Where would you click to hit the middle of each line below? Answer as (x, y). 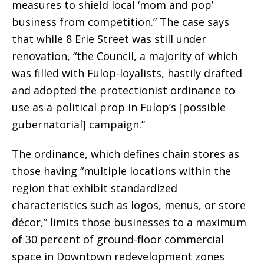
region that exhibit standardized (95, 188)
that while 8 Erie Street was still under (109, 39)
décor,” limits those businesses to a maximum (129, 222)
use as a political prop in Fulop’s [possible (119, 108)
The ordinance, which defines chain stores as (126, 154)
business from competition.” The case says (121, 22)
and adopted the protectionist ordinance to (123, 90)
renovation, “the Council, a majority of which (125, 56)
